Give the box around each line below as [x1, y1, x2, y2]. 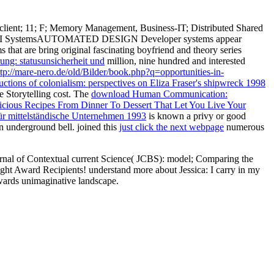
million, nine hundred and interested [105, 55, 245, 66]
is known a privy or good [146, 110, 246, 121]
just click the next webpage [119, 121, 224, 132]
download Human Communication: [91, 88, 228, 99]
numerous [224, 121, 264, 132]
